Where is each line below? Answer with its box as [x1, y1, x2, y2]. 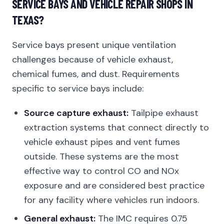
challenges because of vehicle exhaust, [12, 53, 173, 65]
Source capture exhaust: [24, 107, 128, 119]
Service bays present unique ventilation [12, 39, 176, 51]
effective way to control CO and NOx [24, 165, 179, 177]
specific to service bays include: [12, 82, 143, 94]
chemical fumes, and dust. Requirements [12, 68, 179, 80]
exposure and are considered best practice [24, 179, 204, 191]
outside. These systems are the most [24, 150, 179, 162]
